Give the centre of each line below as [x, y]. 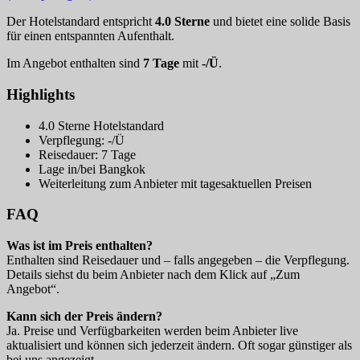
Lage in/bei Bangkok [92, 169]
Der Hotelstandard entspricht [81, 22]
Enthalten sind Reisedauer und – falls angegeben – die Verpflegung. [178, 260]
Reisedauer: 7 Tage [87, 154]
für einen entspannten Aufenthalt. [90, 36]
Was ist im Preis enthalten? [80, 246]
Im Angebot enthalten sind [75, 63]
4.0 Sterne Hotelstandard [101, 125]
